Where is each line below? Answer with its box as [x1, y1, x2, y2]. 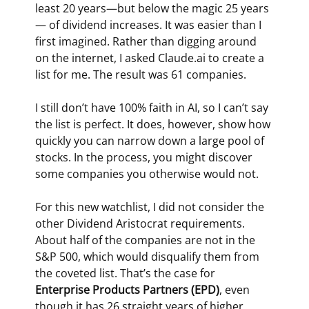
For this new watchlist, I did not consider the [34, 199, 267, 215]
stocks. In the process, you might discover [34, 149, 255, 165]
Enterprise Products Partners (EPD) [34, 281, 219, 297]
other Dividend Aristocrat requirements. [34, 215, 248, 231]
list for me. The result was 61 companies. [34, 66, 246, 82]
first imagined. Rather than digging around [34, 33, 259, 49]
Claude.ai [157, 50, 206, 66]
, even [219, 281, 252, 297]
